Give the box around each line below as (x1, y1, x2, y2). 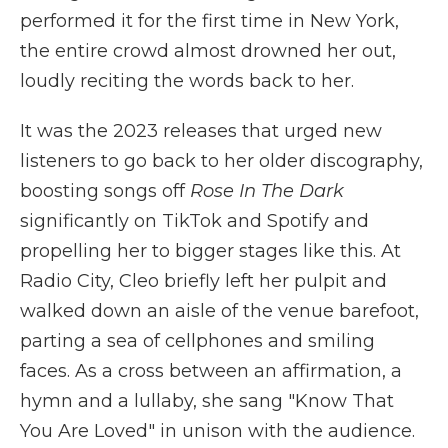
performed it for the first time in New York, (20, 9, 399, 32)
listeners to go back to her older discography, (20, 149, 423, 172)
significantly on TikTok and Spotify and (20, 209, 369, 232)
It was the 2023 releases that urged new (20, 119, 382, 142)
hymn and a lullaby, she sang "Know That (20, 389, 394, 412)
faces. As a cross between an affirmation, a (20, 359, 402, 382)
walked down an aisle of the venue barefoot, (20, 299, 419, 322)
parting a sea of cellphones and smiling (20, 329, 375, 352)
